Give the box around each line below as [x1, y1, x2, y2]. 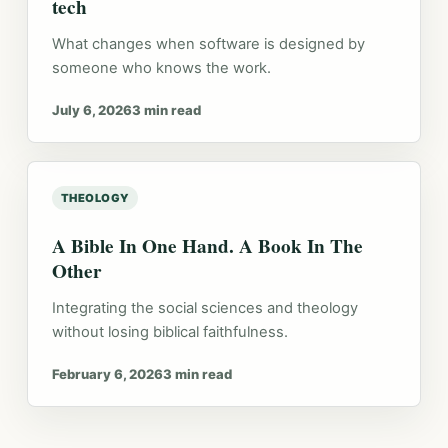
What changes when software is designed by [51, 35, 365, 53]
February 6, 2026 [51, 366, 163, 382]
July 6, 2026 [51, 102, 132, 118]
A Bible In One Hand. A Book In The [51, 232, 363, 260]
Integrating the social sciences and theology [51, 299, 358, 317]
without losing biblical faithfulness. [51, 323, 288, 341]
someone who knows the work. [51, 59, 271, 77]
